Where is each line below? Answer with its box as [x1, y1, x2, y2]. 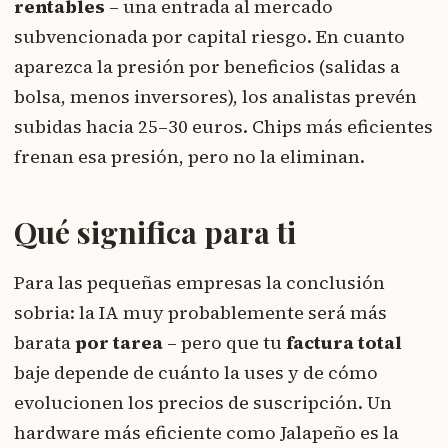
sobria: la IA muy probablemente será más [14, 299, 387, 325]
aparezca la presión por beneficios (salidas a [14, 53, 400, 79]
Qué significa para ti [14, 211, 296, 252]
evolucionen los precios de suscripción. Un [14, 389, 392, 415]
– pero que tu [163, 329, 286, 355]
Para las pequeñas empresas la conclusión [14, 269, 385, 295]
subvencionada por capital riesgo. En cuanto [14, 23, 405, 49]
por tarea [75, 329, 163, 355]
